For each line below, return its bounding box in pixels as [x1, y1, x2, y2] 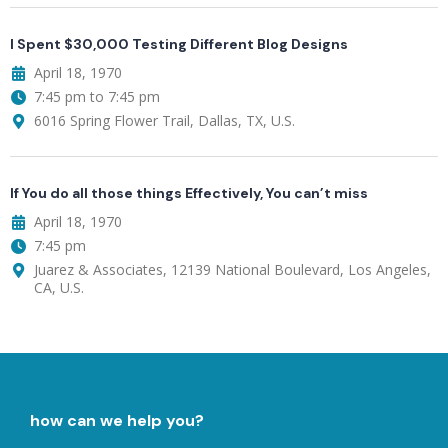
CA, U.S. [34, 277, 84, 297]
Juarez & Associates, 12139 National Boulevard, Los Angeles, [34, 259, 431, 279]
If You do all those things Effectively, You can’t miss [10, 183, 368, 202]
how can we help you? [30, 409, 204, 431]
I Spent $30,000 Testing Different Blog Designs [10, 34, 348, 53]
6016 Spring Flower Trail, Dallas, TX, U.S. [34, 110, 295, 130]
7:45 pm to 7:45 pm [34, 86, 160, 106]
